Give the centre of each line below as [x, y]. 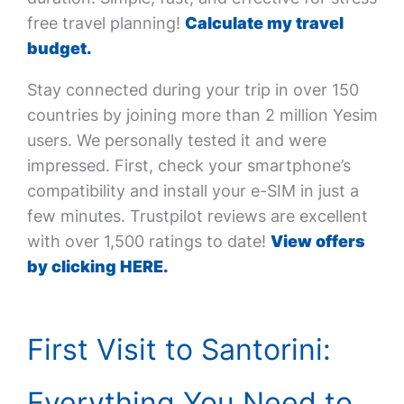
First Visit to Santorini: [179, 349]
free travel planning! [106, 23]
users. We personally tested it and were [176, 140]
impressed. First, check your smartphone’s [188, 165]
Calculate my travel [264, 23]
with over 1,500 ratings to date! [148, 241]
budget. [59, 48]
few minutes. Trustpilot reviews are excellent [197, 216]
